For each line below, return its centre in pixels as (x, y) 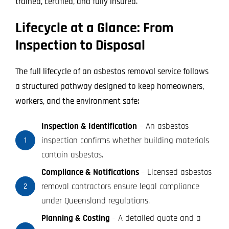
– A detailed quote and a (156, 218)
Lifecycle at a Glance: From (94, 28)
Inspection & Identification (89, 126)
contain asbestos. (72, 155)
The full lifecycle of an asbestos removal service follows (112, 71)
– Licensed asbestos (176, 172)
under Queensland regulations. (95, 201)
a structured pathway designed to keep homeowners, (109, 86)
